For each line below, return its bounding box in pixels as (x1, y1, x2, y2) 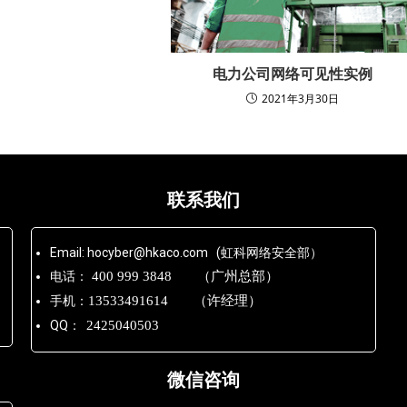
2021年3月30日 (262, 91, 340, 107)
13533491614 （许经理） (87, 293, 262, 308)
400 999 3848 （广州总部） (91, 269, 279, 283)
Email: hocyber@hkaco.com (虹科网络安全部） (49, 245, 323, 260)
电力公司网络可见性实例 (213, 64, 373, 84)
